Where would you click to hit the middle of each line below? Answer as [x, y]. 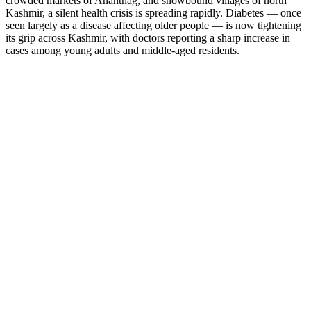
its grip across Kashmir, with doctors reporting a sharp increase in [148, 37]
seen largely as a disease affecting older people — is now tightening [153, 25]
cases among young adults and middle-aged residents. [123, 50]
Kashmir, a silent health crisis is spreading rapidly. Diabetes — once [153, 12]
